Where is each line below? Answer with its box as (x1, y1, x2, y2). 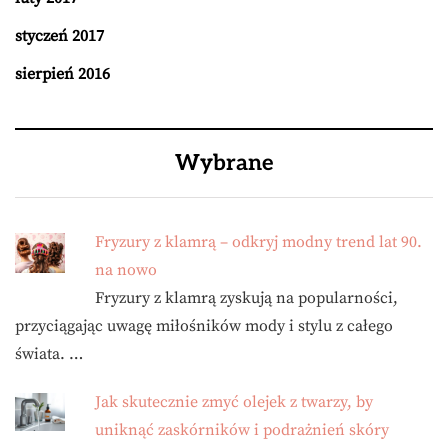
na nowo (95, 260, 157, 281)
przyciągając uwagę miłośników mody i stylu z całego (15, 316, 393, 337)
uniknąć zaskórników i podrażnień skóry (95, 420, 389, 441)
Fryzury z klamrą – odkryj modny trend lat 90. (95, 232, 422, 253)
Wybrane (175, 150, 273, 177)
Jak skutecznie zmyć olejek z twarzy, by (95, 392, 373, 413)
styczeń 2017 (15, 26, 104, 47)
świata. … (15, 344, 83, 365)
